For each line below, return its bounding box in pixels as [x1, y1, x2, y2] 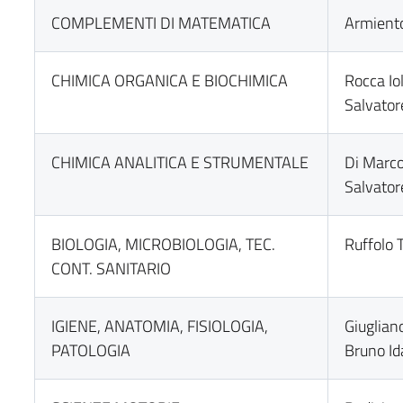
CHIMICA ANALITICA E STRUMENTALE [51, 150, 309, 175]
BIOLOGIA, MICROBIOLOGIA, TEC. [51, 232, 276, 256]
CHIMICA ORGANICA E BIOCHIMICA [51, 68, 289, 93]
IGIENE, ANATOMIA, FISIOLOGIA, [51, 314, 269, 338]
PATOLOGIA [51, 338, 131, 363]
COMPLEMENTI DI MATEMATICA [51, 11, 272, 35]
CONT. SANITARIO [51, 256, 172, 281]
